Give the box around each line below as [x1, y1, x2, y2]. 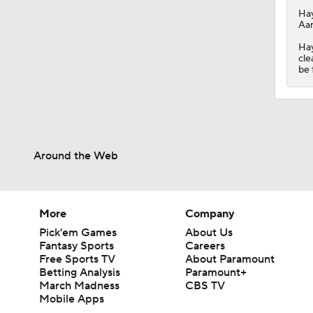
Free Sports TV [39, 252, 115, 266]
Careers [185, 238, 226, 253]
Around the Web [34, 148, 118, 163]
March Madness [39, 278, 119, 293]
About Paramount [185, 252, 275, 266]
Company [185, 206, 235, 221]
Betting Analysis [39, 265, 120, 279]
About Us [185, 225, 233, 240]
